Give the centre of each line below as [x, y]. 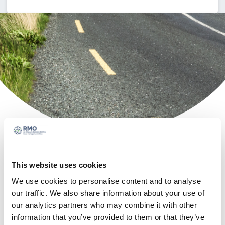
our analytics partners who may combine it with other [104, 205]
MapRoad [76, 181]
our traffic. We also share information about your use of [108, 193]
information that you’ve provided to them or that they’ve [108, 217]
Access [61, 157]
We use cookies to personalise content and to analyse [106, 181]
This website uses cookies [59, 165]
